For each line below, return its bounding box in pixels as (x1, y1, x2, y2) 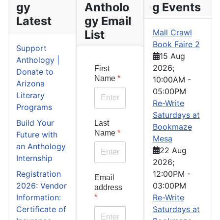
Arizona (16, 79, 45, 88)
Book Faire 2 (152, 39, 200, 49)
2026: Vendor (16, 181, 67, 191)
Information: (16, 192, 61, 202)
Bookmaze (152, 122, 192, 132)
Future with (16, 130, 57, 139)
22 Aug (159, 145, 187, 155)
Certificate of (16, 204, 66, 214)
